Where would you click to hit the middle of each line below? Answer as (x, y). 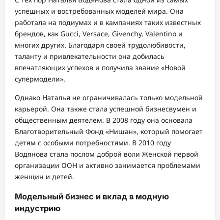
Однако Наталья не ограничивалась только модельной (109, 98)
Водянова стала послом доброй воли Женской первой (107, 154)
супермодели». (40, 79)
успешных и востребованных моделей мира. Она (99, 11)
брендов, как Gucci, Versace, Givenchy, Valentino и (99, 34)
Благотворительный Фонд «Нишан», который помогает (109, 132)
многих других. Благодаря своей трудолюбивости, (100, 45)
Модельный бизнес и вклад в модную (92, 196)
